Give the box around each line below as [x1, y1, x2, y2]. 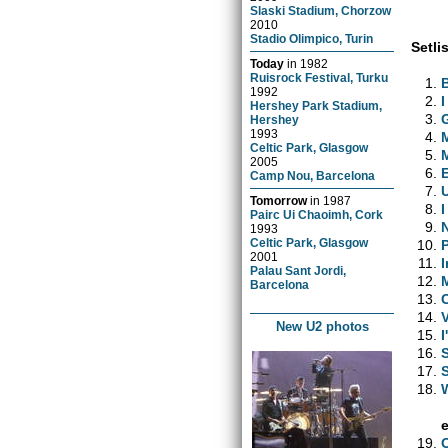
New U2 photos [275, 318, 369, 334]
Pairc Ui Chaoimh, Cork [250, 207, 384, 221]
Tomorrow [250, 193, 308, 207]
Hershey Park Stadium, [250, 98, 383, 112]
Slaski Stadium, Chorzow [250, 3, 392, 17]
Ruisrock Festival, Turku [250, 70, 389, 84]
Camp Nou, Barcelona [250, 168, 376, 182]
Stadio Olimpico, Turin [250, 31, 374, 45]
